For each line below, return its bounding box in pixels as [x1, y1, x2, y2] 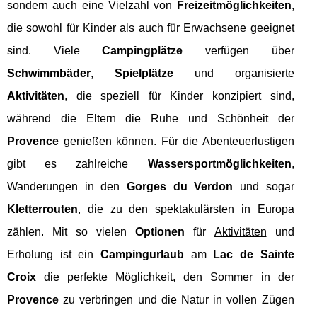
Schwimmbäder [7, 67, 91, 80]
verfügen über [183, 45, 294, 57]
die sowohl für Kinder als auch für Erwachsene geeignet [7, 22, 294, 35]
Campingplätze [102, 45, 183, 57]
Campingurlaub [100, 248, 184, 261]
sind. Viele [7, 45, 103, 57]
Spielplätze [114, 67, 173, 80]
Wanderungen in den [7, 180, 127, 193]
